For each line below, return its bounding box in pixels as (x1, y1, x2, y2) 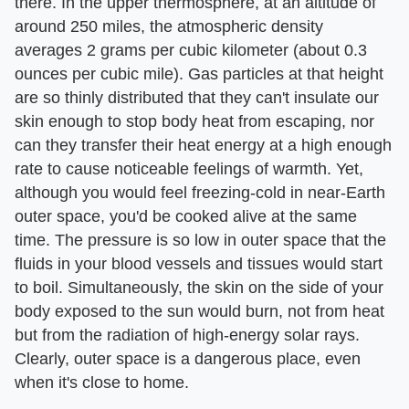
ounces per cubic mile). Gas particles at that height (15, 64, 383, 83)
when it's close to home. (15, 372, 189, 392)
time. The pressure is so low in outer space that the (15, 230, 386, 249)
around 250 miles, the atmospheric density (15, 16, 323, 36)
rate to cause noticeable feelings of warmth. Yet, (15, 159, 363, 178)
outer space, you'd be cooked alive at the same (15, 206, 357, 225)
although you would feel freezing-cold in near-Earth (15, 183, 385, 202)
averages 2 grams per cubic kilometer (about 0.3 (15, 40, 367, 59)
